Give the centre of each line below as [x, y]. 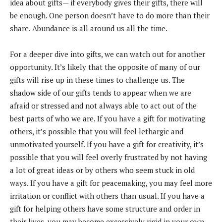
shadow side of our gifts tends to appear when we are [101, 93]
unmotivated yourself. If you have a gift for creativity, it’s [107, 144]
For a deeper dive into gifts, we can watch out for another [108, 54]
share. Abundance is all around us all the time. [89, 28]
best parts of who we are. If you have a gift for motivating [108, 119]
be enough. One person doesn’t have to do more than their [110, 16]
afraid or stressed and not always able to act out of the [103, 106]
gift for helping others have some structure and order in [105, 209]
